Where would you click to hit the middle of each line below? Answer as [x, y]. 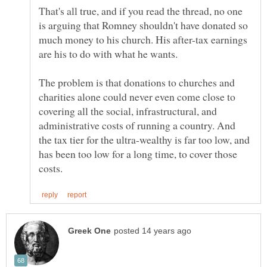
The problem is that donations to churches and [137, 82]
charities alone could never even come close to [137, 96]
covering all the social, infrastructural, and [128, 111]
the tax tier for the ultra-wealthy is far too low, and [144, 139]
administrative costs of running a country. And [137, 125]
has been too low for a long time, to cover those [138, 153]
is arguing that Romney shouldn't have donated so [143, 25]
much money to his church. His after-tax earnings [143, 39]
